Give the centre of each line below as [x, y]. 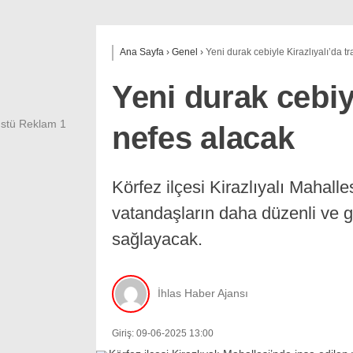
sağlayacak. [157, 239]
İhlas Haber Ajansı [203, 294]
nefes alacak [203, 138]
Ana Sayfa [142, 52]
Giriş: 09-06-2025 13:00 [163, 333]
